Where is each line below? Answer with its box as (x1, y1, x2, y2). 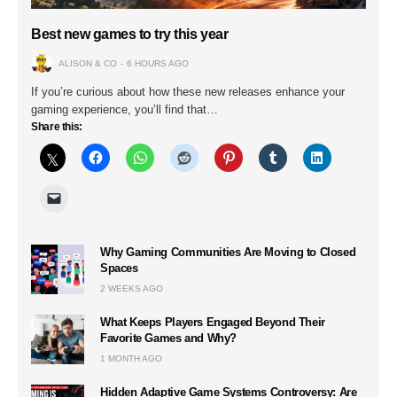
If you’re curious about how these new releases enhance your (31, 84, 346, 98)
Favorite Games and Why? (100, 331, 237, 345)
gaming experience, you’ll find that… (31, 102, 219, 116)
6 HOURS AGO (127, 58, 189, 68)
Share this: (31, 120, 83, 133)
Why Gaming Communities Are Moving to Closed (100, 245, 356, 259)
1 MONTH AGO (100, 353, 162, 363)
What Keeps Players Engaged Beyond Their (100, 315, 325, 329)
